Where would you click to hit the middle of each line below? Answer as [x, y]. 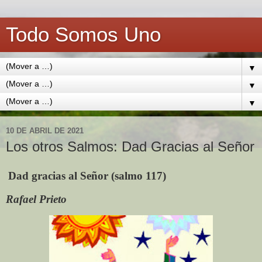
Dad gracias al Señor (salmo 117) [87, 175]
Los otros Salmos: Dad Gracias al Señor [130, 146]
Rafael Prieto [36, 199]
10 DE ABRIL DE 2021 [45, 130]
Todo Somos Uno [83, 35]
